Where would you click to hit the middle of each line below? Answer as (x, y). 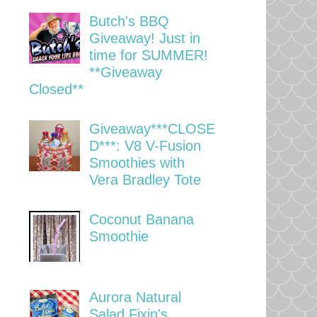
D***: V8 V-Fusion (145, 145)
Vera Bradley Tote (145, 179)
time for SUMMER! (149, 55)
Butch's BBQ (129, 21)
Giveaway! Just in (145, 38)
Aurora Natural (135, 297)
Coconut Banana (142, 219)
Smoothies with (137, 162)
